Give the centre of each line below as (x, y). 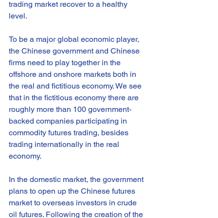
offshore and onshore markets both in (73, 74)
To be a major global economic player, (75, 39)
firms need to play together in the (66, 63)
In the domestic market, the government (77, 179)
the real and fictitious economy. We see (76, 86)
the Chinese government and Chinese (75, 51)
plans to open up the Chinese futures (73, 191)
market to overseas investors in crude (74, 203)
